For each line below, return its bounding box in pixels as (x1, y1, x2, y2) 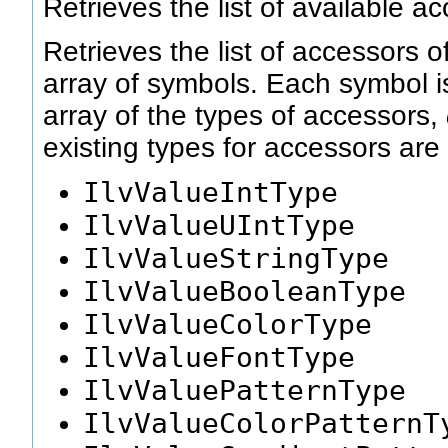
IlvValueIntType (83, 176, 338, 209)
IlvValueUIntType (83, 209, 355, 242)
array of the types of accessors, (43, 100, 446, 132)
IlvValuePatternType (83, 374, 406, 407)
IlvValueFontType (83, 341, 355, 374)
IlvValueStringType (83, 242, 389, 275)
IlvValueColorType (83, 308, 372, 341)
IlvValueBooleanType (83, 275, 406, 308)
